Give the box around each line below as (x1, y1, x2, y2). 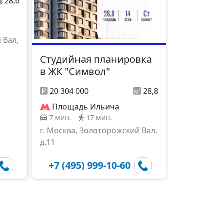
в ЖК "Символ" (40, 65, 110, 78)
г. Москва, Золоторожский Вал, (40, 125, 157, 136)
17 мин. (86, 113, 112, 123)
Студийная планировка (40, 53, 152, 66)
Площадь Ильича (52, 101, 119, 112)
